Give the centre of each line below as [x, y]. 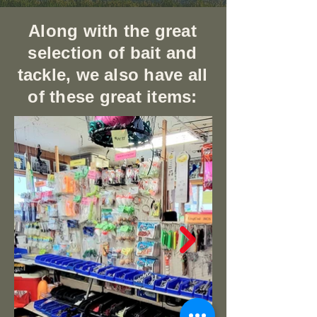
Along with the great [113, 31]
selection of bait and [113, 53]
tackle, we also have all [113, 75]
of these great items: [113, 97]
